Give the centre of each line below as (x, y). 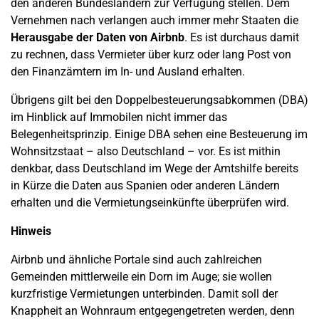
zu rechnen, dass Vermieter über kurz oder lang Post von (151, 54)
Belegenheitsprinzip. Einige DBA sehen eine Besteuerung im (159, 134)
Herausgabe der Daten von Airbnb (98, 37)
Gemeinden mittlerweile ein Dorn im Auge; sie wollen (141, 277)
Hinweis (31, 231)
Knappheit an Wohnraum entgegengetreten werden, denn (153, 311)
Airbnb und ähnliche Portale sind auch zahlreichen (136, 260)
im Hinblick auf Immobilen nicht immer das (119, 117)
